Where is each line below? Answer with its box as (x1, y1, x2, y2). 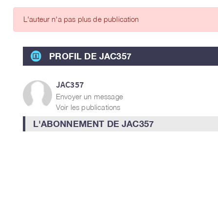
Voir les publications (56, 102, 121, 111)
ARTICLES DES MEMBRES (120, 11, 208, 20)
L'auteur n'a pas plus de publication (23, 15, 139, 23)
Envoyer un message (56, 91, 123, 101)
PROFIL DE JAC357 (49, 51, 131, 61)
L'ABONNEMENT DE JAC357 (33, 118, 154, 129)
